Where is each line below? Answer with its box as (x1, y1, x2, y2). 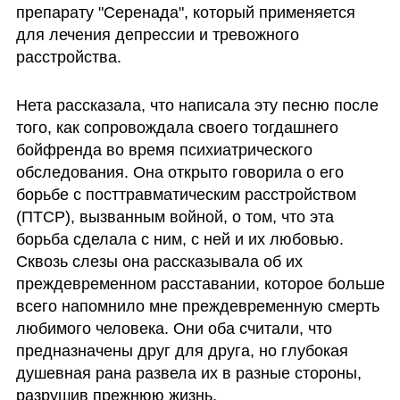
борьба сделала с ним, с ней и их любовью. (15, 229, 344, 248)
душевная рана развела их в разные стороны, (15, 363, 362, 382)
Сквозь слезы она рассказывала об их (15, 252, 303, 271)
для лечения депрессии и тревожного (15, 26, 299, 44)
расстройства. (15, 48, 121, 66)
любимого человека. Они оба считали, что (15, 319, 332, 337)
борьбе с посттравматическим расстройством (15, 185, 356, 204)
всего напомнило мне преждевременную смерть (15, 296, 379, 315)
